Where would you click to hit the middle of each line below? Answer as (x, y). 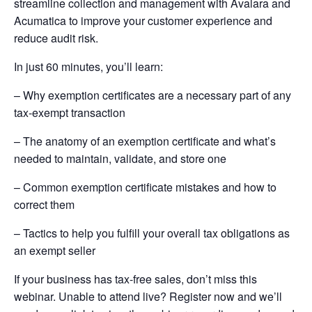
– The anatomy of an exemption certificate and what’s (145, 141)
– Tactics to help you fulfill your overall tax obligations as (152, 233)
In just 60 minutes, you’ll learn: (88, 67)
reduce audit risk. (56, 38)
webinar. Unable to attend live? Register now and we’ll (148, 297)
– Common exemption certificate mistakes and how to (145, 187)
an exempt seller (55, 251)
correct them (44, 205)
